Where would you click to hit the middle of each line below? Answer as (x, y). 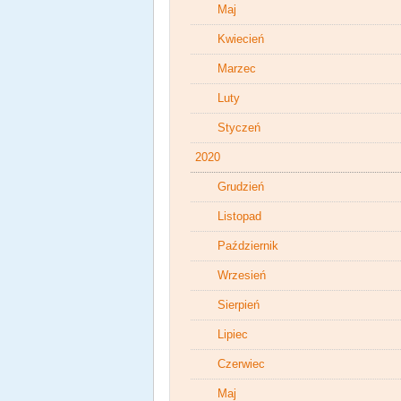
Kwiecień (241, 39)
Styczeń (239, 128)
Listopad (239, 216)
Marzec (237, 68)
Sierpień (239, 305)
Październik (248, 246)
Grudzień (241, 187)
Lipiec (233, 334)
